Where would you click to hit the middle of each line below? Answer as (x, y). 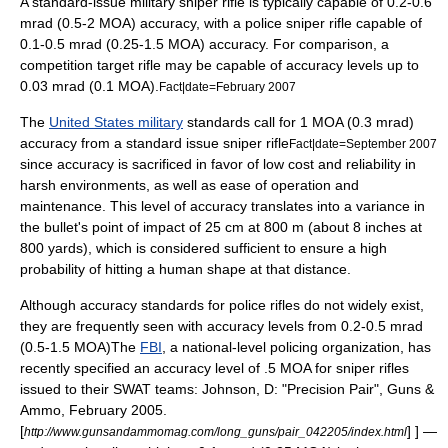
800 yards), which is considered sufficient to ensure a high (203, 248)
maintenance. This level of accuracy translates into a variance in (222, 206)
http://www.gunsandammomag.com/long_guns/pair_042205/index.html (215, 431)
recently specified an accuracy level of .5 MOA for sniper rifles (214, 368)
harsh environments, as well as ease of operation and (189, 185)
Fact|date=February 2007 (227, 86)
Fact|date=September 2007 (363, 143)
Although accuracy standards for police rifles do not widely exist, (222, 305)
